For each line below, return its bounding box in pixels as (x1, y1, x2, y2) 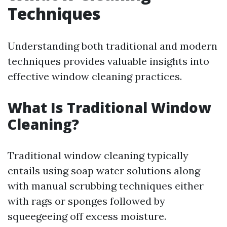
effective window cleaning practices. (8, 70, 182, 83)
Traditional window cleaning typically (8, 149, 188, 162)
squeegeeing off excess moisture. (8, 210, 166, 222)
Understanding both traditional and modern (8, 40, 217, 52)
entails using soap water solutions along (8, 164, 200, 177)
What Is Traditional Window (8, 98, 211, 117)
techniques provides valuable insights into (8, 55, 209, 67)
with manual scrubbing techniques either (8, 179, 204, 192)
